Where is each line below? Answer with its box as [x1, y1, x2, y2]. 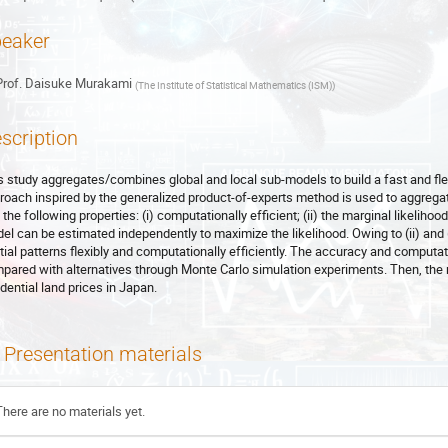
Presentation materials [4, 342, 202, 366]
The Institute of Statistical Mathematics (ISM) [137, 78, 332, 93]
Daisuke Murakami [24, 74, 132, 93]
